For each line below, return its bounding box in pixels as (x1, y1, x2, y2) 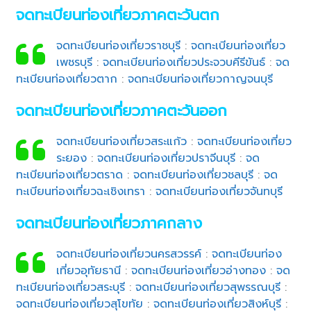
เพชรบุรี (56, 53, 92, 71)
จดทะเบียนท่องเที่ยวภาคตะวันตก (16, 3, 220, 26)
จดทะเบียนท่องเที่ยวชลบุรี (133, 166, 254, 183)
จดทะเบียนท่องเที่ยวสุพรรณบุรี (135, 278, 281, 296)
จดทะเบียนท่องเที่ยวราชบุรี (56, 37, 180, 54)
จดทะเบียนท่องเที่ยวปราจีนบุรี (96, 149, 235, 167)
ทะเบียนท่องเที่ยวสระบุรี (16, 278, 126, 296)
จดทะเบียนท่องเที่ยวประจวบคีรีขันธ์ (102, 53, 265, 71)
